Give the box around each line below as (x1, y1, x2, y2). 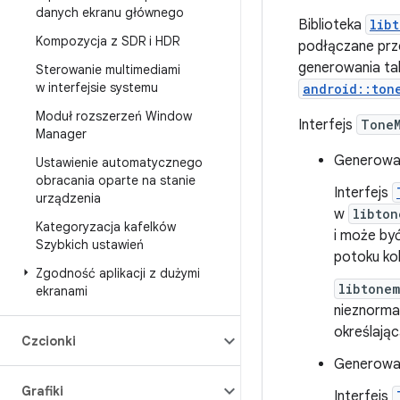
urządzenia (36, 190, 101, 206)
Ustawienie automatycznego (36, 154, 203, 171)
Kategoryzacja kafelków (36, 219, 176, 235)
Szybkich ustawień (36, 237, 144, 253)
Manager (36, 126, 87, 142)
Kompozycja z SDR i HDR (36, 33, 179, 49)
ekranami (36, 283, 87, 299)
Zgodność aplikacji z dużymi (36, 265, 200, 281)
